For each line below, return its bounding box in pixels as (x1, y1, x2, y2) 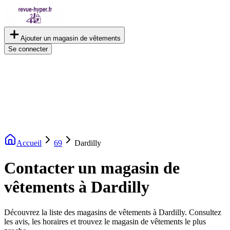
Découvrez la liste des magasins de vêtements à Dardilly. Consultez (4, 207, 221, 217)
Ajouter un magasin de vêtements (21, 34, 121, 42)
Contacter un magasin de (4, 159, 180, 178)
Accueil (16, 139, 42, 147)
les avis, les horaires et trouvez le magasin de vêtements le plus (4, 217, 206, 226)
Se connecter (8, 45, 48, 53)
